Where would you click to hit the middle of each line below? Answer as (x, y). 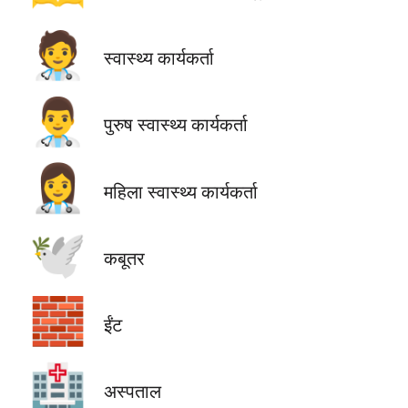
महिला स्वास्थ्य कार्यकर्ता (180, 191)
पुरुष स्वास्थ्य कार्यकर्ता (175, 125)
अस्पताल (132, 391)
